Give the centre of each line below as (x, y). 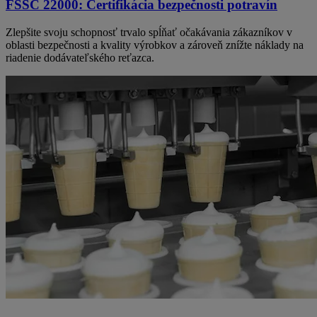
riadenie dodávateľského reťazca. (80, 58)
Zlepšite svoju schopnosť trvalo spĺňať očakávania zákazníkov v (149, 33)
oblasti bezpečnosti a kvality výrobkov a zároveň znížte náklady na (155, 45)
